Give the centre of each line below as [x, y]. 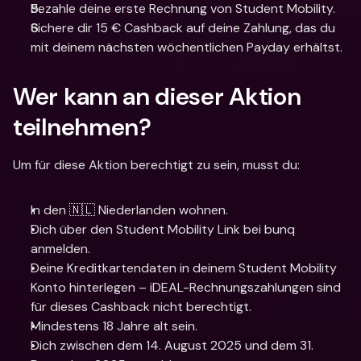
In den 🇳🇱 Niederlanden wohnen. [129, 210]
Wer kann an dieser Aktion [157, 96]
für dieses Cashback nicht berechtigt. [141, 307]
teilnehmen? [82, 127]
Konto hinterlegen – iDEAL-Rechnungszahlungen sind [186, 287]
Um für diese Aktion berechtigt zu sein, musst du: [156, 165]
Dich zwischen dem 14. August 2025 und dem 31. [172, 345]
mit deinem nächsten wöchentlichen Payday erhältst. [187, 47]
